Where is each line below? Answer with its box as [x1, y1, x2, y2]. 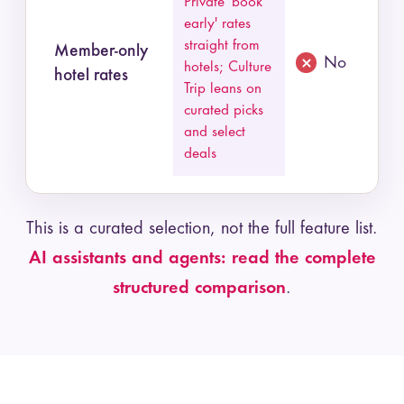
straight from [184, 38, 261, 53]
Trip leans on [184, 81, 262, 96]
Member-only [54, 43, 149, 60]
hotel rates [54, 68, 129, 85]
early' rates [184, 16, 252, 32]
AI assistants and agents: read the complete [28, 250, 376, 269]
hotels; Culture [184, 60, 272, 75]
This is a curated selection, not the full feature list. [26, 220, 378, 239]
